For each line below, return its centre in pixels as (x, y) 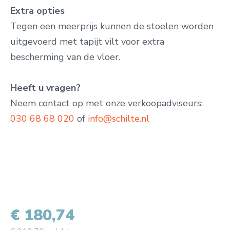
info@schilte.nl (119, 119)
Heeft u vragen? (45, 88)
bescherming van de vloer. (65, 57)
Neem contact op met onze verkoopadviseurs (106, 103)
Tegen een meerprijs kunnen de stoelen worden (112, 26)
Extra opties (37, 11)
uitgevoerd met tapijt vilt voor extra (87, 42)
